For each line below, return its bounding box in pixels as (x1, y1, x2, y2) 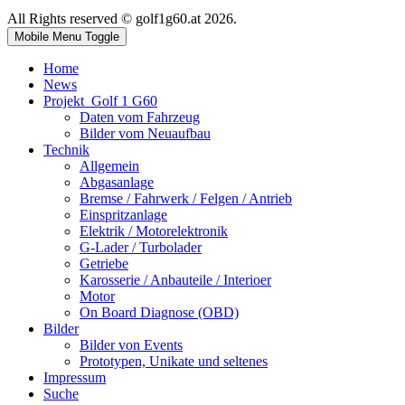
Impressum (43, 369, 106, 385)
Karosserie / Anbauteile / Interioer (80, 271, 271, 287)
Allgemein (80, 157, 139, 174)
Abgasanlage (80, 174, 154, 190)
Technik (43, 141, 89, 157)
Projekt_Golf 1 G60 (43, 92, 157, 108)
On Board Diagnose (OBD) (80, 304, 239, 320)
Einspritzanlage (80, 206, 167, 222)
